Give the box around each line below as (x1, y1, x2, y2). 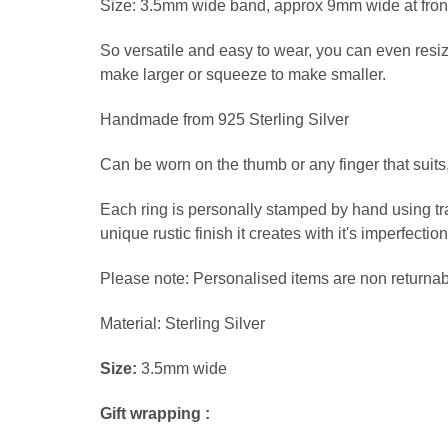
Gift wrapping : (100, 405, 210, 423)
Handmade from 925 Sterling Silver (100, 111, 349, 129)
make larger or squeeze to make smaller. (100, 66, 386, 84)
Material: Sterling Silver (100, 315, 265, 333)
